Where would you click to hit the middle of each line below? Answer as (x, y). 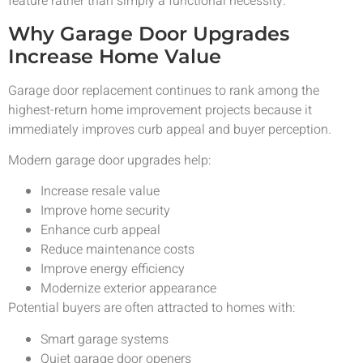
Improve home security (105, 211)
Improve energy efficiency (113, 269)
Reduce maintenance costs (117, 250)
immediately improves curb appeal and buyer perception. (170, 129)
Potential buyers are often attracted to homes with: (152, 308)
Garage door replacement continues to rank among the (164, 90)
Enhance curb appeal (100, 231)
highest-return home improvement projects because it (160, 110)
